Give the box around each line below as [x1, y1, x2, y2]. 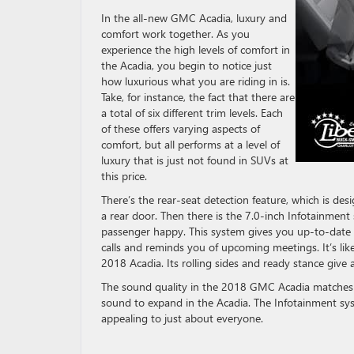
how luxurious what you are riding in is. [101, 73, 290, 88]
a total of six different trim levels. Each [101, 105, 283, 120]
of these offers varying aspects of [101, 121, 260, 136]
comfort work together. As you [101, 26, 250, 41]
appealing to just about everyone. [101, 311, 263, 326]
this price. [101, 168, 147, 183]
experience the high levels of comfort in [101, 42, 290, 57]
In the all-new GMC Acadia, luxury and [101, 10, 287, 25]
